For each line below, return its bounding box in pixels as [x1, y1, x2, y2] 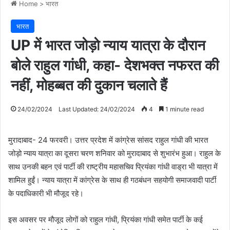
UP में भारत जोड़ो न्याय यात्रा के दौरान [11, 36, 205, 54]
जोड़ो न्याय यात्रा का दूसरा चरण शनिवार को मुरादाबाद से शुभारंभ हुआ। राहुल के [8, 148, 221, 159]
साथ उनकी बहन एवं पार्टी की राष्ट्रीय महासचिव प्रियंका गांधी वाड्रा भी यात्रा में [8, 162, 218, 172]
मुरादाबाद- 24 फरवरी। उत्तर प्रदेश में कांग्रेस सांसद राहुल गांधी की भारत [8, 135, 208, 145]
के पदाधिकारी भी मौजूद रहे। [8, 188, 84, 199]
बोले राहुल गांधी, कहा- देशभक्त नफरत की [11, 56, 219, 74]
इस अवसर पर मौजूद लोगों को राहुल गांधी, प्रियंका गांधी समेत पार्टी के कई [8, 215, 203, 225]
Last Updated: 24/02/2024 [59, 105, 135, 113]
